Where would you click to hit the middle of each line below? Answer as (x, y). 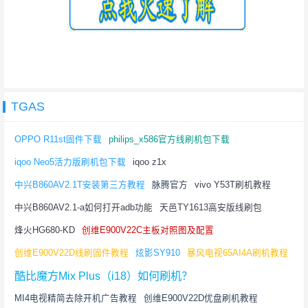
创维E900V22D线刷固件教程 (71, 253)
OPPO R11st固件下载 (58, 140)
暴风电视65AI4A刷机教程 (238, 253)
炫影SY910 (158, 253)
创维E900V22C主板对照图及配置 (148, 231)
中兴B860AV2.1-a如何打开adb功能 (84, 208)
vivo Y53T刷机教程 (233, 185)
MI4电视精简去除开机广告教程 (76, 299)
